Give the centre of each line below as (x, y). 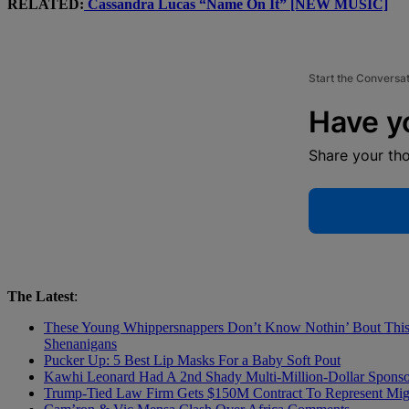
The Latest (41, 296)
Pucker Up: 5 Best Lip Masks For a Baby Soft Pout (192, 360)
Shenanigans (80, 343)
